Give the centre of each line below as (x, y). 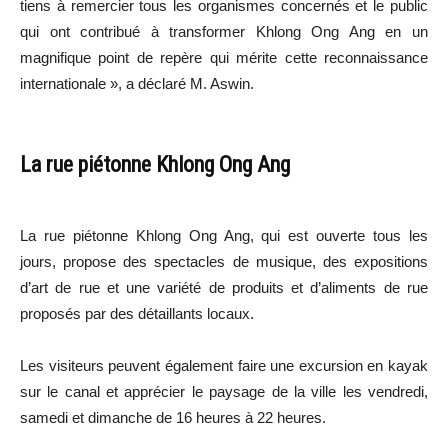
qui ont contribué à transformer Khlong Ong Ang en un (224, 32)
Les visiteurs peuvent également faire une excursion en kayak (224, 366)
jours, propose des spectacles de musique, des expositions (224, 262)
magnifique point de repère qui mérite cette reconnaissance (224, 58)
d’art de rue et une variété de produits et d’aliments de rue (224, 288)
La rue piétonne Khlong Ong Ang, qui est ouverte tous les (224, 236)
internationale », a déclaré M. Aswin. (137, 84)
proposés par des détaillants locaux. (137, 314)
